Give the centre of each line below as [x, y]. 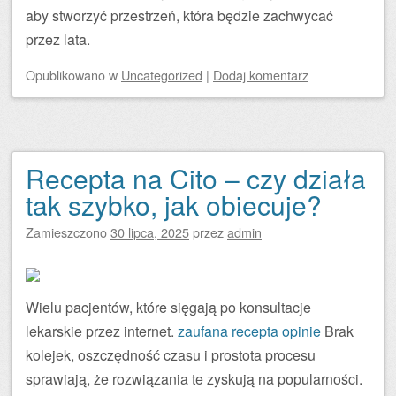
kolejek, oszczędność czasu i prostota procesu [171, 355]
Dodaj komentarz [261, 75]
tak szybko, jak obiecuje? [174, 205]
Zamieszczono [68, 232]
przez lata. [58, 39]
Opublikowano [67, 75]
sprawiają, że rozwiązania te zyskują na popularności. [194, 379]
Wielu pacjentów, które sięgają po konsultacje [168, 307]
